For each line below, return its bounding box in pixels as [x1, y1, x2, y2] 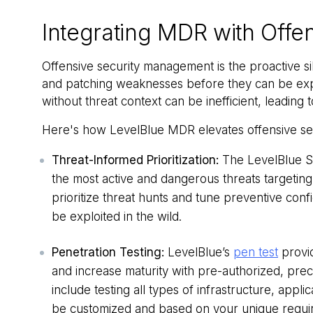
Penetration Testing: [52, 245, 164, 260]
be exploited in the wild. [52, 210, 182, 224]
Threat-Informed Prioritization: [52, 153, 219, 168]
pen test [233, 245, 278, 260]
